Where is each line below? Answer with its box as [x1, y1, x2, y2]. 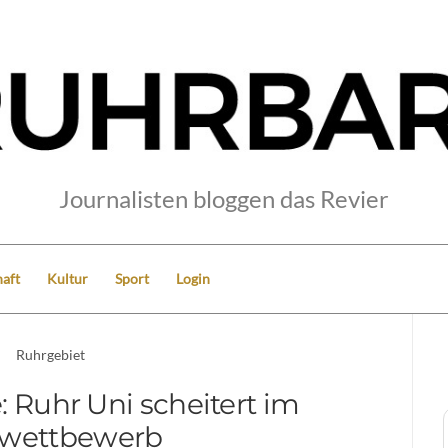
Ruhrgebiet [16, 345, 86, 363]
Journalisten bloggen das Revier [59, 183, 389, 213]
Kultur [47, 269, 88, 287]
